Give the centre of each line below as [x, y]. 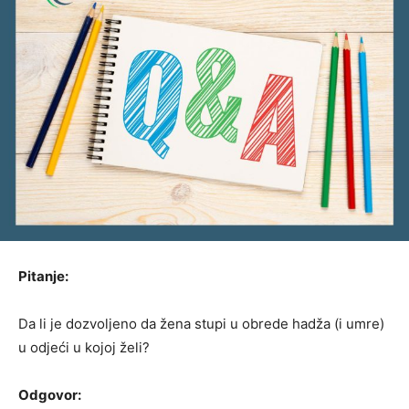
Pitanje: [43, 276]
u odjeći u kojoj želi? [84, 347]
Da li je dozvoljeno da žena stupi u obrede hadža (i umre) [201, 323]
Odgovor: [50, 394]
